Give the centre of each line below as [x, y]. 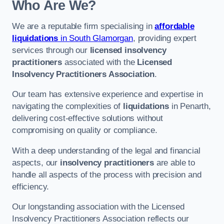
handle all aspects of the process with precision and [107, 174]
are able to [174, 162]
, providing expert [164, 38]
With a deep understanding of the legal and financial [106, 150]
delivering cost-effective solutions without [87, 118]
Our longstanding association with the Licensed [98, 207]
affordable [174, 26]
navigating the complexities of [67, 106]
